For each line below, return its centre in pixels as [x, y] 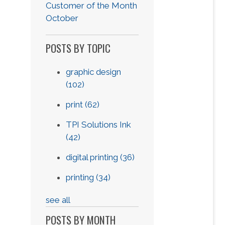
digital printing [93, 157]
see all [58, 200]
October [62, 18]
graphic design [94, 72]
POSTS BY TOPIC [78, 48]
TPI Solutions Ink [99, 125]
